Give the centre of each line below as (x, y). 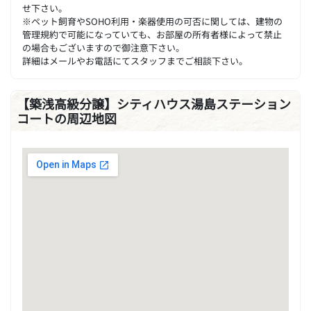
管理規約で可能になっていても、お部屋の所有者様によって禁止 (152, 35)
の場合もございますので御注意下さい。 (103, 48)
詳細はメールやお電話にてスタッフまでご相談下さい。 (135, 61)
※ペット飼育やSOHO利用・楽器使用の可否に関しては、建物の (152, 22)
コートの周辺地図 (67, 119)
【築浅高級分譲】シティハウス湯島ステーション (154, 104)
